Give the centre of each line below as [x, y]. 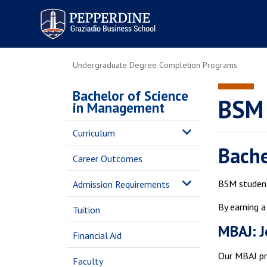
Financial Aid [97, 235]
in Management [119, 108]
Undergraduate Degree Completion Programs [155, 65]
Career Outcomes [108, 159]
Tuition [86, 210]
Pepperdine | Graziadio [83, 11]
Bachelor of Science [131, 96]
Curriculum [94, 133]
